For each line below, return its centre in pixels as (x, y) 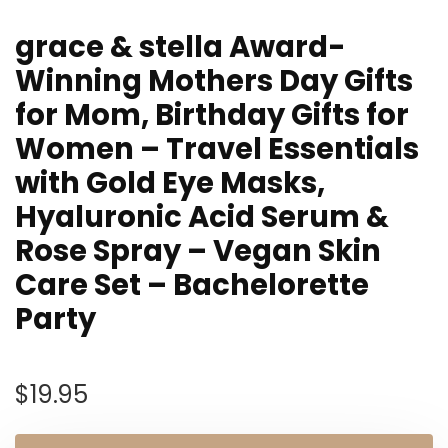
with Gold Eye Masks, (170, 183)
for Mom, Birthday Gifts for (212, 115)
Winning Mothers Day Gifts (214, 81)
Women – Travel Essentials (217, 149)
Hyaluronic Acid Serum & (202, 217)
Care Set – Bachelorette (192, 285)
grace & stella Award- (180, 47)
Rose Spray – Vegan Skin (198, 251)
